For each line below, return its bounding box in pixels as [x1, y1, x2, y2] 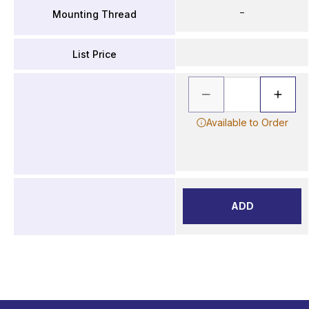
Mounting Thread [52, 8, 137, 20]
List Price [72, 48, 117, 60]
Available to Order [206, 117, 288, 128]
